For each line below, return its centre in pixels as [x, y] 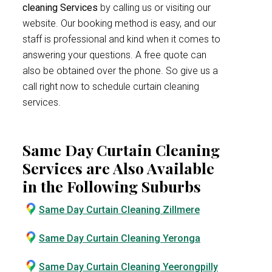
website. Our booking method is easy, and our [119, 23]
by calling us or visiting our [155, 8]
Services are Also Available [118, 168]
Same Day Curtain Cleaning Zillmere [119, 210]
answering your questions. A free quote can [114, 55]
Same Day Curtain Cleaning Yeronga [120, 238]
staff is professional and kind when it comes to [121, 39]
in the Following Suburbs [112, 186]
